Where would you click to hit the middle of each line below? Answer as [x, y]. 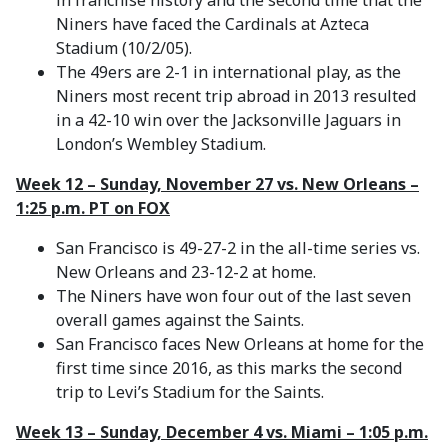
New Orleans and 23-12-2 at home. [186, 272]
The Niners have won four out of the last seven [233, 296]
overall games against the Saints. [180, 320]
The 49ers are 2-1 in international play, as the [228, 72]
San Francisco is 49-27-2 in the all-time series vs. [238, 248]
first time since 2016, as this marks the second [229, 368]
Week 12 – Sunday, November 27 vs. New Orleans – [217, 184]
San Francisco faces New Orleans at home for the [240, 344]
